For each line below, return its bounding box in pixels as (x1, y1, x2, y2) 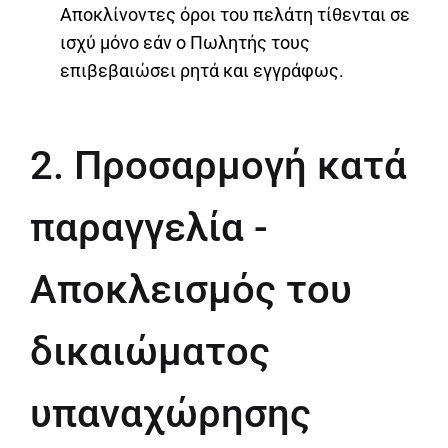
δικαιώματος (30, 328, 270, 376)
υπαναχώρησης (30, 390, 311, 438)
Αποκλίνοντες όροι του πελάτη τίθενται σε (60, 4, 410, 26)
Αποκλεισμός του (30, 266, 352, 314)
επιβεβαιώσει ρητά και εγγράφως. (60, 60, 344, 82)
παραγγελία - (30, 204, 268, 252)
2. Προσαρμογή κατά (30, 142, 407, 190)
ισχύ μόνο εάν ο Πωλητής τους (60, 32, 310, 54)
